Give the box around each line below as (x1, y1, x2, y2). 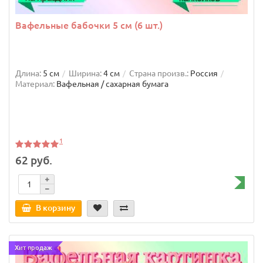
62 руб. (15, 154, 52, 167)
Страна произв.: (129, 68, 188, 78)
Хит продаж (15, 244, 52, 252)
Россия (190, 68, 218, 78)
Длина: (15, 68, 41, 78)
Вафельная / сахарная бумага (56, 79, 168, 89)
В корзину (36, 203, 75, 213)
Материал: (15, 79, 55, 89)
